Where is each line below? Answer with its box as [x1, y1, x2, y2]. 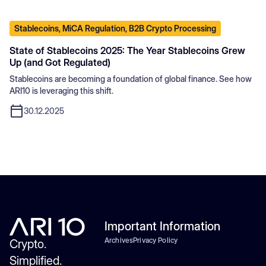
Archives [104, 235, 134, 245]
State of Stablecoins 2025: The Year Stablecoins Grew [9, 44, 245, 56]
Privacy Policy [133, 235, 178, 245]
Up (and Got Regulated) [9, 56, 110, 68]
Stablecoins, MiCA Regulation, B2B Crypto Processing [14, 23, 216, 33]
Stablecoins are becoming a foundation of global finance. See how [9, 73, 252, 84]
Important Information [104, 218, 220, 233]
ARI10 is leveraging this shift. [9, 85, 113, 96]
